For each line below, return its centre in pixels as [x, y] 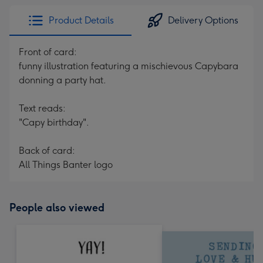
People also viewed [57, 208]
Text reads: [42, 108]
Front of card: [48, 52]
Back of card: [47, 151]
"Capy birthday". [54, 122]
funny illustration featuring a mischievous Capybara [129, 66]
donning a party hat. [63, 80]
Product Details [81, 20]
